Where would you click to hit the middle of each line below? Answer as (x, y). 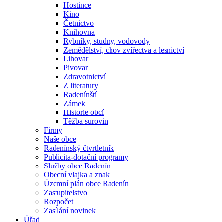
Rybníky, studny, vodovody (107, 41)
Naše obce (60, 139)
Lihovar (76, 59)
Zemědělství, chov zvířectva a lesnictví (124, 50)
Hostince (77, 5)
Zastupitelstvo (65, 193)
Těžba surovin (86, 121)
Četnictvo (79, 23)
